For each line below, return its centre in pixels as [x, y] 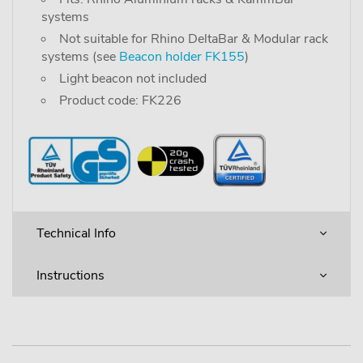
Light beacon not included [133, 78]
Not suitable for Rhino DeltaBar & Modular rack [194, 38]
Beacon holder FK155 [182, 56]
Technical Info [76, 233]
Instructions [70, 275]
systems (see [80, 56]
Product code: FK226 [120, 100]
